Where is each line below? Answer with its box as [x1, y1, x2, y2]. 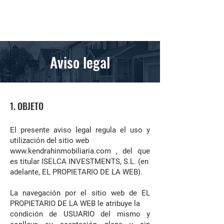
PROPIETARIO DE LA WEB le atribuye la [10, 199, 140, 208]
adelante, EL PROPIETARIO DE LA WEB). [10, 167, 142, 176]
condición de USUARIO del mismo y [10, 209, 150, 218]
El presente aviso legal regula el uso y [10, 125, 150, 134]
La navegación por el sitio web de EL [10, 188, 150, 197]
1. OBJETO [10, 99, 43, 112]
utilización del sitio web [10, 136, 89, 145]
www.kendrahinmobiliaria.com [10, 146, 111, 155]
